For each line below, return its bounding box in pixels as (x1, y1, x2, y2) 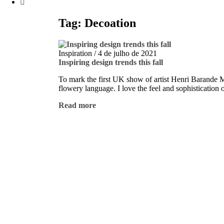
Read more (58, 100, 96, 109)
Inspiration (58, 48, 92, 57)
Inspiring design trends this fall (58, 57, 163, 66)
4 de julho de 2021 (98, 48, 157, 57)
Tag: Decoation (58, 16, 136, 29)
